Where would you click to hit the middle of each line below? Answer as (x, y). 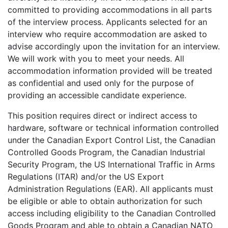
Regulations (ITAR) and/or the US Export (86, 177)
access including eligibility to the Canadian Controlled (112, 213)
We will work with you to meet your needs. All (96, 59)
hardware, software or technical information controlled (113, 128)
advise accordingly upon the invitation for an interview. (114, 47)
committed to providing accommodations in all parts (110, 10)
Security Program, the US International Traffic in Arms (111, 165)
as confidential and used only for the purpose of (101, 83)
